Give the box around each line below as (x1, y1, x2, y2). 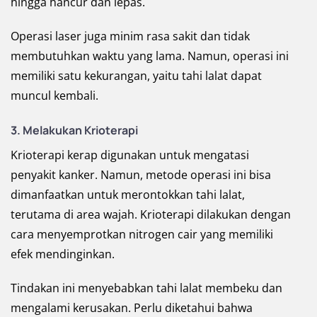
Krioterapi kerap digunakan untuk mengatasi (11, 147, 249, 163)
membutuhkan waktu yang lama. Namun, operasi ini (11, 48, 289, 64)
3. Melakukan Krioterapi (11, 122, 138, 139)
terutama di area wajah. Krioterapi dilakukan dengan (11, 207, 291, 223)
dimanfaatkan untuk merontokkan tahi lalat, (11, 187, 245, 203)
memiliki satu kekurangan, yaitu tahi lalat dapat (11, 68, 262, 84)
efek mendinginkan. (11, 246, 115, 263)
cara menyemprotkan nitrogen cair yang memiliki (11, 226, 273, 243)
